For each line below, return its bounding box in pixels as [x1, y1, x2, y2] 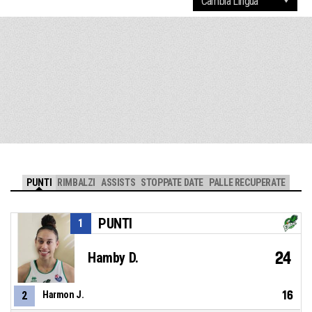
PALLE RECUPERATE [209, 177, 286, 189]
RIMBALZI [57, 177, 96, 189]
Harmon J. [42, 289, 84, 301]
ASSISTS [101, 177, 136, 189]
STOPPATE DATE [141, 177, 204, 189]
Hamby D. [88, 249, 139, 267]
